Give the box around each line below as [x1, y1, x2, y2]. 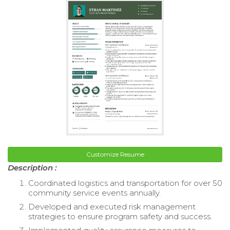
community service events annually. [28, 187, 161, 198]
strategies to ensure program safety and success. [28, 211, 212, 221]
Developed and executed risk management [28, 201, 196, 212]
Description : [8, 162, 57, 172]
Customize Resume [86, 150, 144, 158]
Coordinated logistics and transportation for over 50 [28, 178, 222, 188]
